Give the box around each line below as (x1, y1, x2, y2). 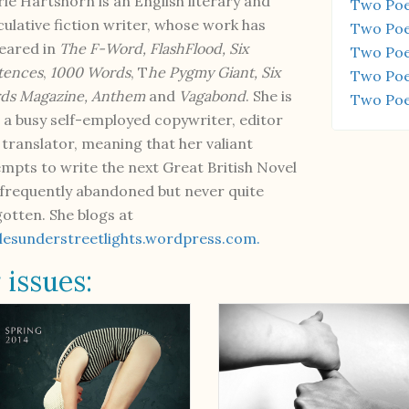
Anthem (91, 86, 146, 105)
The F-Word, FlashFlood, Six (59, 38, 249, 58)
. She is (246, 86, 293, 105)
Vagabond (179, 86, 246, 105)
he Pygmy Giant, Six (148, 62, 281, 81)
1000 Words (50, 62, 131, 81)
